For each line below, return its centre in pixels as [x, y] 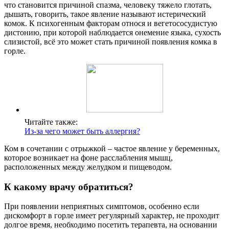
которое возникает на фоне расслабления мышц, [88, 157]
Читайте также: [51, 122]
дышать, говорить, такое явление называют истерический [105, 14]
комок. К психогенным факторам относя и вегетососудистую [111, 23]
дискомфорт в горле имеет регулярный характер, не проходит [112, 216]
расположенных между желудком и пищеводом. [88, 167]
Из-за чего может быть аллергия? [82, 131]
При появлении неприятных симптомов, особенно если [102, 207]
